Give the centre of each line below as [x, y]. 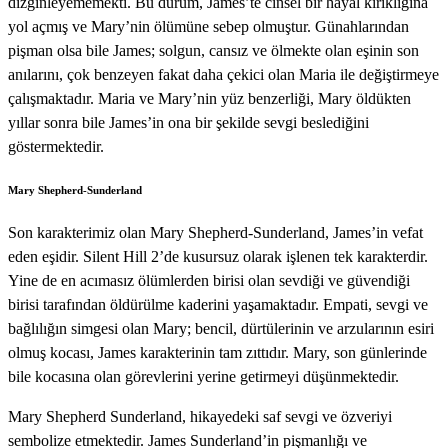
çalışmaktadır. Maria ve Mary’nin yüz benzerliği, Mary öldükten [209, 98]
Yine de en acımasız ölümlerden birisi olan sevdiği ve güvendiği [209, 280]
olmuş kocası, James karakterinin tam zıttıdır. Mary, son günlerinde [217, 352]
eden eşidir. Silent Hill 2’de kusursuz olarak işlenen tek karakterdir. [218, 256]
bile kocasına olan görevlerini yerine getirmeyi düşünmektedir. [203, 376]
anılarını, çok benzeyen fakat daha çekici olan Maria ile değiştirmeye [223, 74]
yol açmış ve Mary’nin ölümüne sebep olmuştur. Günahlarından [208, 26]
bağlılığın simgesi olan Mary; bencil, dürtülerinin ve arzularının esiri [221, 328]
